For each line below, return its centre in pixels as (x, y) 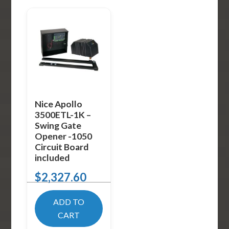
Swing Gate (58, 126)
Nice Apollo (59, 104)
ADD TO (69, 201)
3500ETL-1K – (63, 115)
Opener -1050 (64, 136)
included (52, 158)
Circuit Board (62, 147)
